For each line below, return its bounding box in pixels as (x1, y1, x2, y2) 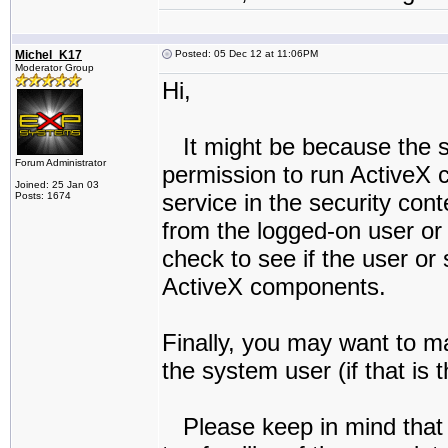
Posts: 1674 (15, 190, 71, 201)
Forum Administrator (15, 157, 106, 168)
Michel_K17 (15, 48, 82, 62)
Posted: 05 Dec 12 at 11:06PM (172, 48, 318, 59)
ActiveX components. (162, 273, 386, 300)
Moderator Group (15, 62, 94, 73)
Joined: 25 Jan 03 (15, 179, 99, 190)
